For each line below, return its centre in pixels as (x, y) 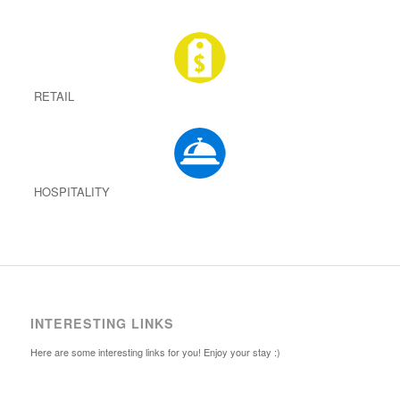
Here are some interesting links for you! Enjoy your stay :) (155, 352)
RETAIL (52, 96)
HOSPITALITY (70, 192)
